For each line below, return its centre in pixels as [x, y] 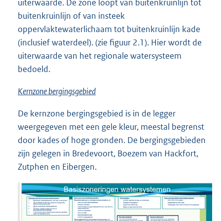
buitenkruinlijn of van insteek [71, 16]
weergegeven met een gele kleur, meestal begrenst [111, 127]
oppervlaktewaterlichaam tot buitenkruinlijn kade [109, 29]
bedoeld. [34, 69]
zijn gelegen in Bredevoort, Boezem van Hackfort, [108, 154]
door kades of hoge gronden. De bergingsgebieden [112, 140]
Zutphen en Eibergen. [57, 167]
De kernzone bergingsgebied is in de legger [97, 114]
